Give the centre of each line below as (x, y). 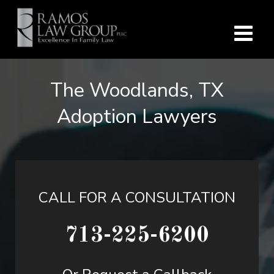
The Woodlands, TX (137, 90)
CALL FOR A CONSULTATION (137, 198)
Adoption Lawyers (137, 117)
